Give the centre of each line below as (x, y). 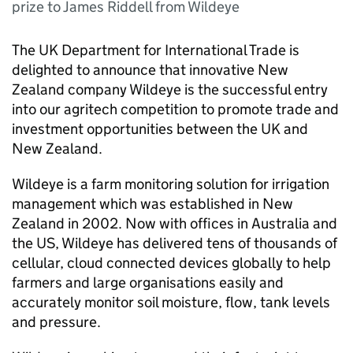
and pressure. (56, 322)
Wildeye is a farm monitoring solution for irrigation (171, 184)
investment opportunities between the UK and (160, 129)
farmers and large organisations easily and (148, 282)
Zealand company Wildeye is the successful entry (170, 89)
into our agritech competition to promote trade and (175, 109)
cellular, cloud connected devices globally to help (171, 263)
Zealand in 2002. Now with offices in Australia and (175, 223)
